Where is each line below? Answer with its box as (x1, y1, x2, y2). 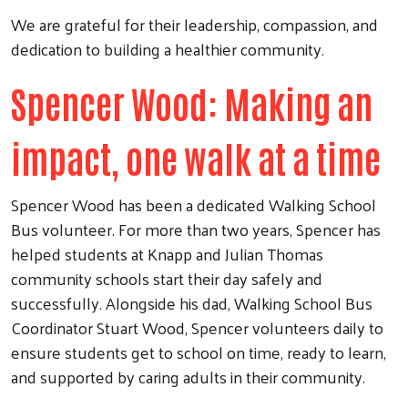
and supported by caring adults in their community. (11, 362, 365, 392)
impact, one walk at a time (11, 134, 381, 181)
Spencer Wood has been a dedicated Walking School (11, 189, 376, 219)
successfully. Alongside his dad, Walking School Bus (11, 288, 372, 318)
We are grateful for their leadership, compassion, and (11, 9, 378, 39)
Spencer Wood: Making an (11, 79, 372, 127)
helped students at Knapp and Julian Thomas (11, 239, 323, 269)
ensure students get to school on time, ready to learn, (11, 337, 386, 367)
